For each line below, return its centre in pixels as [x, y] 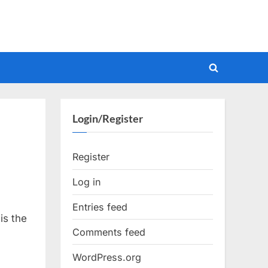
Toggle [229, 75]
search [229, 92]
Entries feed [100, 207]
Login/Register [108, 118]
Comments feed [109, 232]
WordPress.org [107, 257]
